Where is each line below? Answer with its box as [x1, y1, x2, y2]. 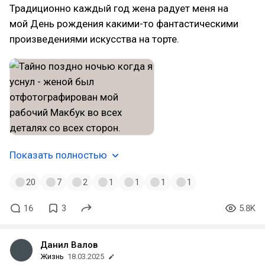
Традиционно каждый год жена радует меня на [9, 2, 228, 15]
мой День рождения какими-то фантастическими [9, 18, 238, 30]
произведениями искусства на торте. [9, 33, 179, 46]
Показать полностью [9, 149, 107, 161]
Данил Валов [40, 240, 98, 251]
